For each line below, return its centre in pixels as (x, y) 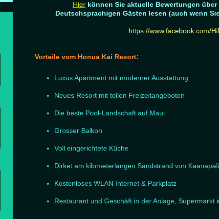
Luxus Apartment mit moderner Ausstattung (121, 77)
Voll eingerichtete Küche (92, 148)
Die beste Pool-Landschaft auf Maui (110, 113)
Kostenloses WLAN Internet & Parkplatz (116, 183)
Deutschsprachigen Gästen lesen (112, 13)
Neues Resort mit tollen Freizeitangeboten (121, 95)
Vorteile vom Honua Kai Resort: (87, 56)
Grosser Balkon (78, 130)
